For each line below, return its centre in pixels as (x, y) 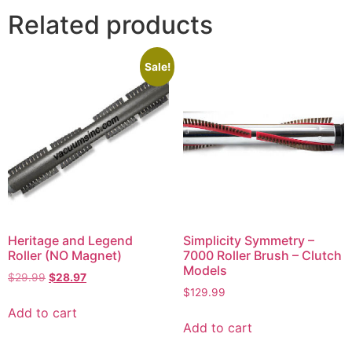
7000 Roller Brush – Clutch (262, 255)
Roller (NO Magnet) (65, 255)
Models (205, 270)
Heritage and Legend (70, 240)
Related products (110, 25)
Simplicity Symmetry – (248, 240)
